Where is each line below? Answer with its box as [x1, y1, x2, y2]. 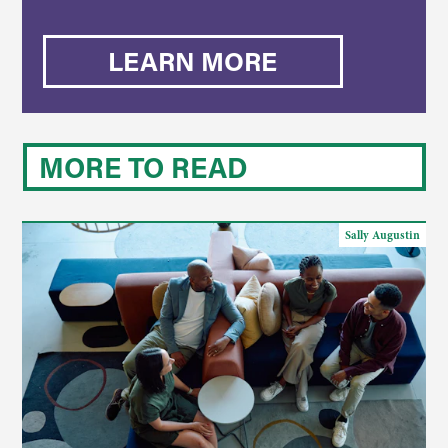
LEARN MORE [108, 44, 278, 78]
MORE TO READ [38, 149, 248, 185]
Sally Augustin [344, 227, 420, 243]
